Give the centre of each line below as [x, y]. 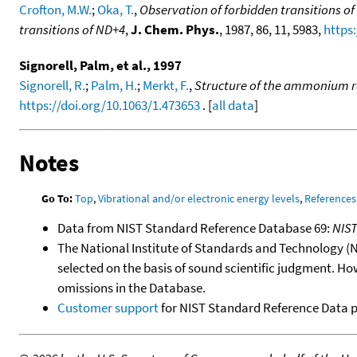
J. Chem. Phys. [175, 30]
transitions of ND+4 [72, 30]
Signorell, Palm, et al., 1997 [100, 66]
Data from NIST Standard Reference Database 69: [195, 228]
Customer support [108, 307]
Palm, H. [114, 86]
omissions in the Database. [131, 287]
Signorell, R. [52, 86]
